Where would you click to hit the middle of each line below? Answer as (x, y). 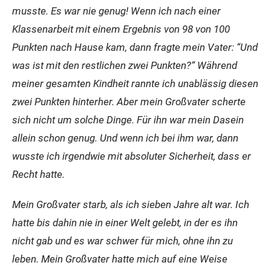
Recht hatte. (38, 174)
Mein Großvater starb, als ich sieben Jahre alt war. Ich (131, 204)
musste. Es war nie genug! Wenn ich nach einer (116, 11)
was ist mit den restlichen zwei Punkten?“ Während (125, 65)
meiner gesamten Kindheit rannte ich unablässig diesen (135, 83)
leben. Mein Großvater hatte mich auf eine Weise (120, 259)
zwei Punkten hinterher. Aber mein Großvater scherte (129, 102)
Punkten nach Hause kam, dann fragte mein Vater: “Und (135, 47)
